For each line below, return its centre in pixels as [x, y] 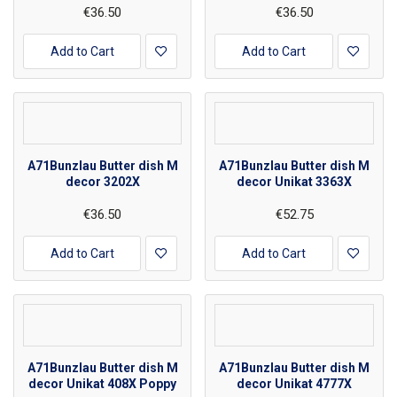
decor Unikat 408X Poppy [103, 383]
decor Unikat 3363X [295, 181]
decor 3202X [102, 181]
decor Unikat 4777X [295, 383]
